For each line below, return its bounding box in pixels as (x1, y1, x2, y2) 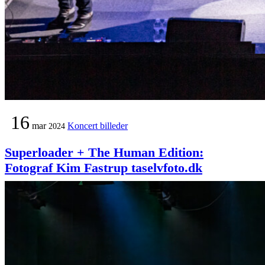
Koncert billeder (67, 121, 128, 131)
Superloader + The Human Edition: (5, 145, 203, 160)
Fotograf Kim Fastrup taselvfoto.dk (5, 160, 202, 176)
